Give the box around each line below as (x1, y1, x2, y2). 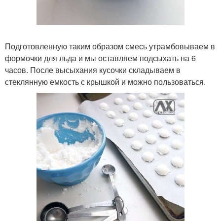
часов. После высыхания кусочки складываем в (5, 64, 181, 76)
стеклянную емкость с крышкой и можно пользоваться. (5, 76, 206, 88)
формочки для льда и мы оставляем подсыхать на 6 (5, 52, 196, 64)
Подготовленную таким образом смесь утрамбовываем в (5, 40, 215, 52)
